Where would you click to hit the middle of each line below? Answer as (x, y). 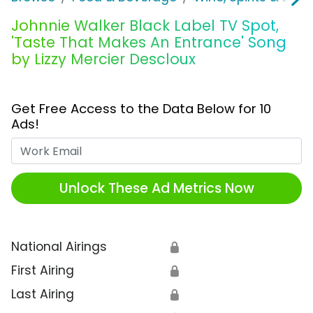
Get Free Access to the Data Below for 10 (141, 109)
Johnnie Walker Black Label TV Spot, (145, 26)
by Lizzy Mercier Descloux (103, 59)
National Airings (59, 247)
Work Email (189, 146)
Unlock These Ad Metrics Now (156, 188)
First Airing (43, 271)
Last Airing (43, 294)
